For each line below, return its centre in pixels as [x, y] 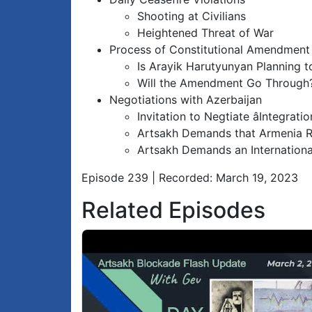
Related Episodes [173, 210]
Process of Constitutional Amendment [210, 50]
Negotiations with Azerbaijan [186, 100]
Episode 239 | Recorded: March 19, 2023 [190, 178]
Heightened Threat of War [205, 33]
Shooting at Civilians [192, 16]
